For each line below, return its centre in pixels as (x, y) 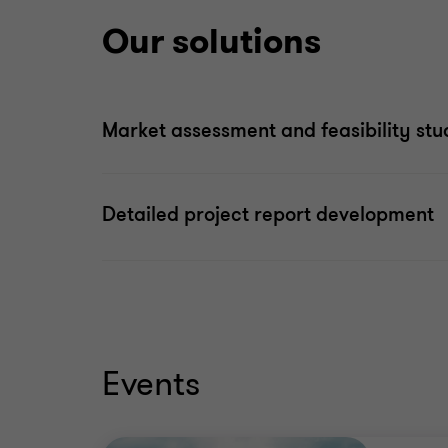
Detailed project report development (268, 214)
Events (151, 384)
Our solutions (211, 42)
